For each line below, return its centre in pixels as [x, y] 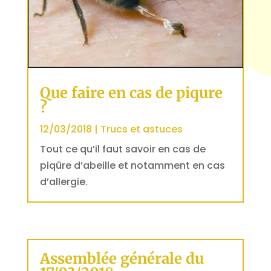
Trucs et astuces [141, 129]
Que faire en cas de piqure [131, 93]
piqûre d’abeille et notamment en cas [132, 165]
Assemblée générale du [122, 259]
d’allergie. [64, 181]
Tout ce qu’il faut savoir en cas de [122, 149]
